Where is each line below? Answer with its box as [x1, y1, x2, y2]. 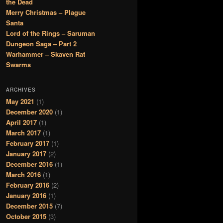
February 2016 [6, 180, 49, 190]
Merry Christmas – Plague [6, 7, 86, 17]
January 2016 [6, 190, 46, 200]
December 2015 [6, 201, 53, 211]
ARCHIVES [6, 86, 36, 93]
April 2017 [6, 117, 37, 127]
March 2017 [6, 127, 41, 137]
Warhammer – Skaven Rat [6, 49, 85, 59]
